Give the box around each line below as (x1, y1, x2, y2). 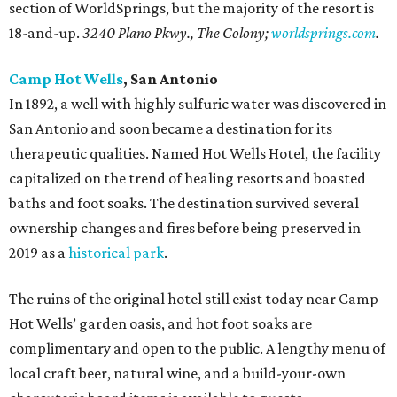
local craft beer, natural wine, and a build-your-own (9, 364, 346, 383)
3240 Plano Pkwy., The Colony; (82, 24, 271, 43)
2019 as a (9, 244, 68, 262)
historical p (68, 244, 142, 262)
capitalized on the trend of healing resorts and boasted (9, 169, 366, 188)
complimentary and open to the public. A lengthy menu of (9, 339, 385, 358)
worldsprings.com (271, 24, 376, 43)
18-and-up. (9, 24, 82, 43)
